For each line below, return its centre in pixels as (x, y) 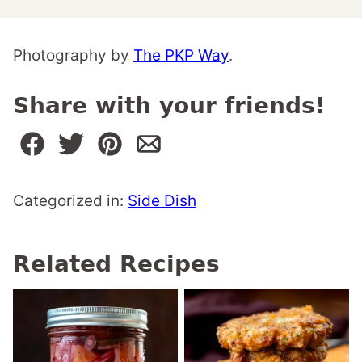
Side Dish (162, 201)
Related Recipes (116, 264)
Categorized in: (70, 201)
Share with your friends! (169, 106)
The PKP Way (181, 56)
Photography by (73, 56)
